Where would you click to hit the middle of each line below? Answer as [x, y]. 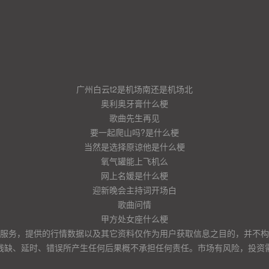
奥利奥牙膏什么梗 [134, 103]
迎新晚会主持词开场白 [134, 190]
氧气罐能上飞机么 [134, 161]
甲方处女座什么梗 [134, 219]
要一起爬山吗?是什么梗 [134, 132]
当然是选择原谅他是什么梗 [134, 147]
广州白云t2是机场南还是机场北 [134, 89]
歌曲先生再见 [134, 118]
